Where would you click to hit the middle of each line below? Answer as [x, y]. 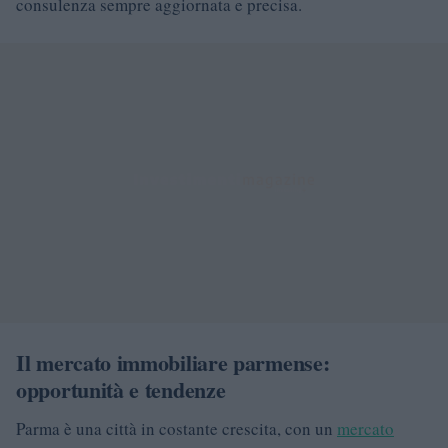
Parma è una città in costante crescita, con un [176, 429]
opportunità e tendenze [121, 390]
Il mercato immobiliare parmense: [173, 363]
